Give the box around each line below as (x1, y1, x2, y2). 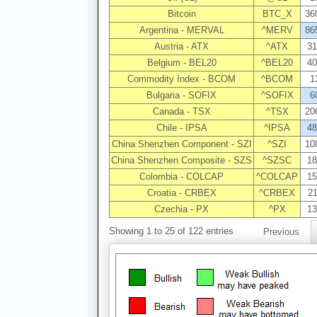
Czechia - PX (154, 204, 209, 215)
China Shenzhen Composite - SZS (111, 155, 252, 166)
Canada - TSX (152, 106, 211, 117)
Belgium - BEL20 (146, 57, 217, 69)
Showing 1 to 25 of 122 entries (109, 225, 234, 236)
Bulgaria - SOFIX (146, 90, 217, 101)
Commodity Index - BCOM (127, 74, 236, 85)
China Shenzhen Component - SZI (111, 139, 252, 150)
